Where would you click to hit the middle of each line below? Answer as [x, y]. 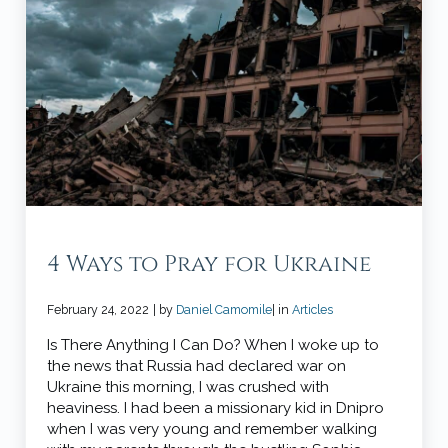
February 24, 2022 [98, 310]
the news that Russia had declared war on [197, 366]
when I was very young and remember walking [212, 429]
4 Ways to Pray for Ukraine [209, 263]
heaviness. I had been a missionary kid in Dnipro [216, 408]
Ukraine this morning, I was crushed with [188, 387]
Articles [313, 310]
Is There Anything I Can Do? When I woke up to [213, 345]
